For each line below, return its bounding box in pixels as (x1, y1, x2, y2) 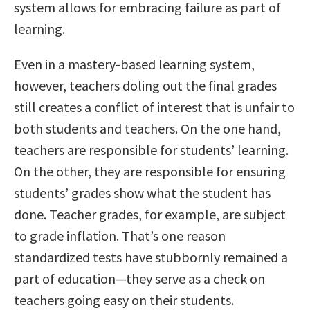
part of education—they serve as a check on (14, 269, 265, 287)
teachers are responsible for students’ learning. (14, 140, 289, 158)
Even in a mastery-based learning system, (14, 55, 255, 73)
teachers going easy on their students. (14, 291, 234, 309)
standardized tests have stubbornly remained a (14, 248, 288, 266)
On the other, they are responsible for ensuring (14, 162, 286, 180)
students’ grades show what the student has (14, 183, 271, 201)
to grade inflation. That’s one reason (14, 226, 226, 244)
